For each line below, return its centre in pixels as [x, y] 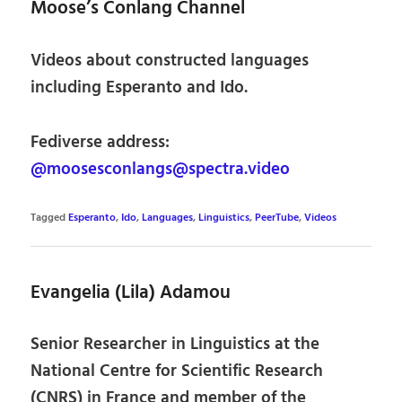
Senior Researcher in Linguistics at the [175, 345]
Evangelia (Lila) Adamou [131, 293]
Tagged [48, 218]
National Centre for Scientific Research [177, 372]
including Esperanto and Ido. [140, 87]
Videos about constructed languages [170, 61]
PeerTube [277, 218]
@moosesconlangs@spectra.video [161, 169]
